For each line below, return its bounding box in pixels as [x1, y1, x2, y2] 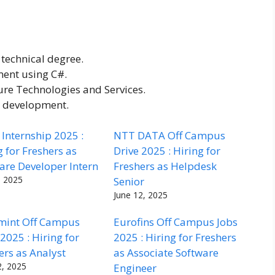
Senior [114, 174, 145, 189]
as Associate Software [114, 246, 219, 260]
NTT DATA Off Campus [114, 128, 226, 143]
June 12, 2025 [114, 189, 168, 201]
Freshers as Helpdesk [114, 159, 217, 174]
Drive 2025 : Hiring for [114, 144, 221, 158]
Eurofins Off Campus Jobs [114, 215, 238, 230]
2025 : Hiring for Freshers [114, 230, 237, 245]
